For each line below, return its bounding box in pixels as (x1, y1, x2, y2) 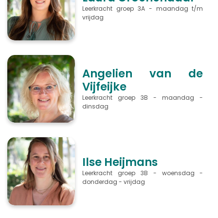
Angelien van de (82, 65, 203, 81)
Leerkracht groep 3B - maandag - (82, 93, 203, 102)
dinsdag (82, 102, 112, 110)
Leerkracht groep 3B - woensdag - (82, 169, 203, 178)
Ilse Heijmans (82, 154, 158, 170)
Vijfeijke (82, 78, 127, 94)
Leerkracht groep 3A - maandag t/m (82, 4, 203, 13)
